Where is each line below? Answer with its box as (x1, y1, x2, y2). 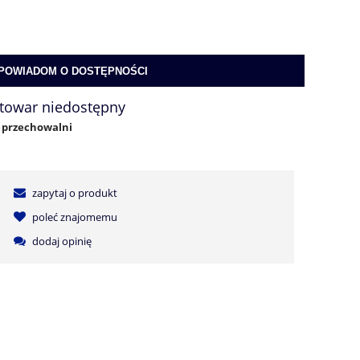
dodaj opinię (31, 234, 92, 249)
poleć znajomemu (31, 210, 117, 225)
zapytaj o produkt (31, 186, 117, 201)
